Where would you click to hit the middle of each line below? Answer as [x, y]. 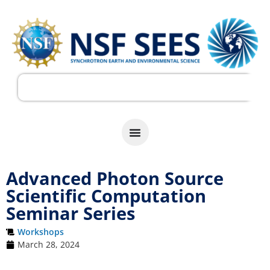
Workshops [41, 232]
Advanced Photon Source [115, 179]
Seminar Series [71, 214]
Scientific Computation [106, 196]
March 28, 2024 [49, 245]
